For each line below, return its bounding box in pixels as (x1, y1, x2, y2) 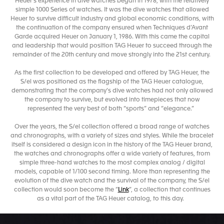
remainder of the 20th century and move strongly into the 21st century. (12, 52, 212, 58)
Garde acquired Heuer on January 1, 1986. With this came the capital (14, 34, 209, 40)
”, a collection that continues (128, 187, 210, 193)
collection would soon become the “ (13, 187, 118, 193)
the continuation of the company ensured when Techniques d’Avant (16, 25, 208, 31)
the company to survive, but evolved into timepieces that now (24, 97, 200, 103)
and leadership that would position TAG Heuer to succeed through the (12, 43, 212, 49)
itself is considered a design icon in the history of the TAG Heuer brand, (11, 142, 212, 148)
